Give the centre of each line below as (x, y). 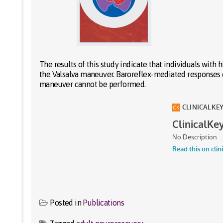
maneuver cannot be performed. (93, 84)
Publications (104, 202)
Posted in (66, 202)
